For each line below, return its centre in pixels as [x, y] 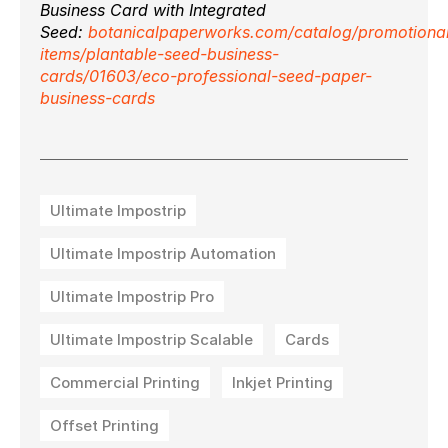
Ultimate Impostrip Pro [132, 296]
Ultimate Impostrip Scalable [151, 339]
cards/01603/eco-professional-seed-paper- [206, 75]
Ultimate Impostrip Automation [163, 253]
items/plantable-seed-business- [159, 53]
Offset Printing [104, 425]
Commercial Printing [125, 382]
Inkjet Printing [282, 382]
